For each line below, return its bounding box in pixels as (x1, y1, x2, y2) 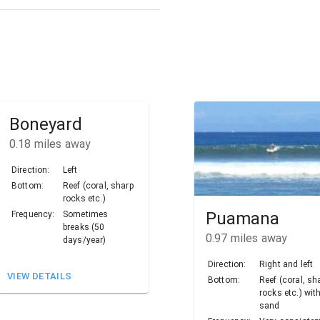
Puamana (206, 209, 279, 229)
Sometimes (63, 209, 109, 220)
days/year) (63, 235, 106, 246)
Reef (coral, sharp (63, 181, 134, 191)
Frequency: (11, 209, 55, 220)
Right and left (259, 259, 314, 270)
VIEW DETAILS (7, 271, 72, 282)
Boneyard (9, 114, 82, 135)
